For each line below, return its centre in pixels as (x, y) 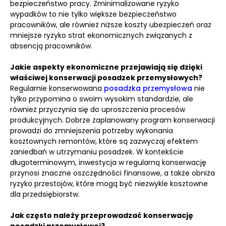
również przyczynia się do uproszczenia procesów (98, 109)
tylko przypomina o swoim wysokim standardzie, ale (102, 99)
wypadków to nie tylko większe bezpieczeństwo (93, 14)
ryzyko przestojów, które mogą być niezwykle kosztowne (109, 184)
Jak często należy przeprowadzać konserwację (102, 215)
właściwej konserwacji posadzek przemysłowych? (106, 78)
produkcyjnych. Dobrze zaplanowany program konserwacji (112, 120)
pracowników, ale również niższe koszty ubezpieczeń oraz (111, 25)
